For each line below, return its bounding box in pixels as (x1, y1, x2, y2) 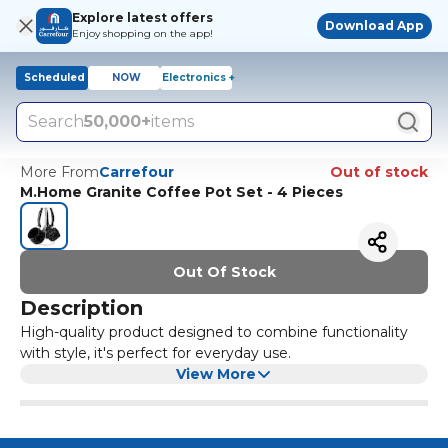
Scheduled (23, 71, 85, 84)
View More (176, 365, 256, 383)
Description (20, 296, 143, 320)
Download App (325, 18, 424, 33)
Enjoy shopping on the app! (72, 27, 213, 40)
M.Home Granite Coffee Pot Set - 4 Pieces (20, 183, 343, 201)
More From (20, 163, 99, 181)
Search (28, 112, 84, 131)
